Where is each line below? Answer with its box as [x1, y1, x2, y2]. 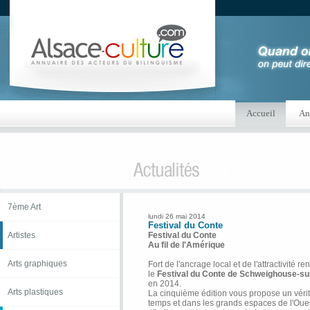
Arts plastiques [8, 287, 63, 297]
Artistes [8, 230, 35, 240]
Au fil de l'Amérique [148, 240, 225, 250]
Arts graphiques [8, 259, 67, 268]
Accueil [246, 108, 275, 118]
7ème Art [8, 202, 41, 212]
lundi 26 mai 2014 [148, 212, 206, 220]
